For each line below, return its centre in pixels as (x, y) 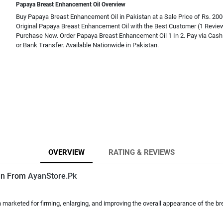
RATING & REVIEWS (142, 152)
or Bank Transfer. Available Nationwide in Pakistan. (87, 45)
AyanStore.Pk (52, 176)
